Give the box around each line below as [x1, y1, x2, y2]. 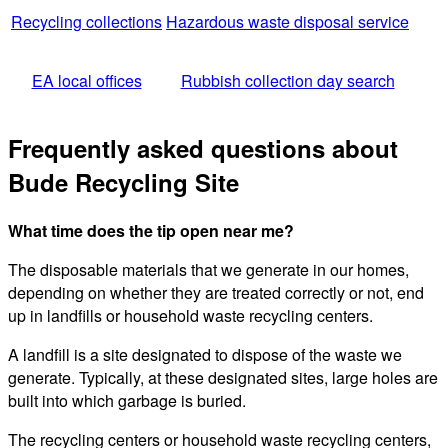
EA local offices [31, 69, 142, 93]
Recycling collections [11, 10, 162, 34]
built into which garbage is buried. [8, 389, 246, 413]
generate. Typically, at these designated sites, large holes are [8, 366, 438, 390]
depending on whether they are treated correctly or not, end [8, 281, 424, 305]
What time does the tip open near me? [8, 219, 294, 243]
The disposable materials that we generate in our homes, [8, 258, 409, 282]
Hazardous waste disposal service [166, 10, 409, 34]
